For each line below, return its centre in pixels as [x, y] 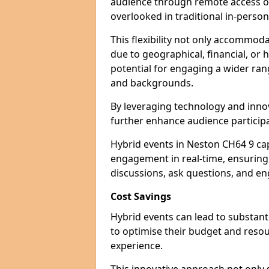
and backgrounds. [152, 83]
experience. [137, 246]
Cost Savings [141, 196]
